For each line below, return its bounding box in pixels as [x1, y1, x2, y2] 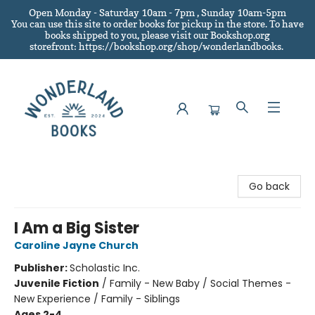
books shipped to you [45, 29, 137, 41]
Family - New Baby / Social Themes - [110, 276, 291, 290]
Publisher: [14, 261, 70, 275]
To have [269, 18, 304, 30]
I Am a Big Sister [14, 217, 139, 239]
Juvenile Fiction [14, 276, 99, 290]
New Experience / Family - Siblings [14, 292, 180, 306]
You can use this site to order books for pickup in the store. [11, 18, 269, 30]
